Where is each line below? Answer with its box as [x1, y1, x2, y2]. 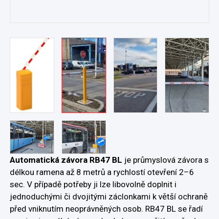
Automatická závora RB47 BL [10, 154, 122, 165]
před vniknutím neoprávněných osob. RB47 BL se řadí [10, 203, 203, 214]
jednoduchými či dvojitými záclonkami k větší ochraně [10, 191, 208, 201]
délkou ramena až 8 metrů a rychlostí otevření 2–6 [10, 167, 194, 177]
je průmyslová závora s [122, 154, 209, 165]
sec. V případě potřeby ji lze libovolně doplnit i [10, 179, 176, 189]
